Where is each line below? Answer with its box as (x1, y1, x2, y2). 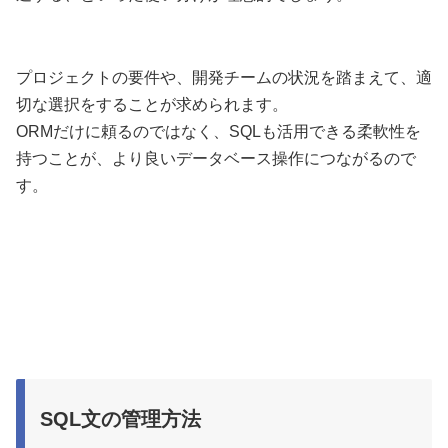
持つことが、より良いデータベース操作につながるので (16, 150, 416, 168)
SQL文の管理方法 (40, 408, 201, 431)
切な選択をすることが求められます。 (16, 96, 288, 114)
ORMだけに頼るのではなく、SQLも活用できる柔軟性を (16, 123, 421, 141)
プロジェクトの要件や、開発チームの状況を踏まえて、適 (16, 69, 432, 87)
